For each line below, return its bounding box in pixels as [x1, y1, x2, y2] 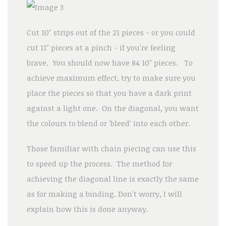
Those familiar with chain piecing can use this [26, 143, 196, 153]
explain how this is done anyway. [26, 203, 148, 214]
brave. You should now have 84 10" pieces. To [26, 57, 193, 68]
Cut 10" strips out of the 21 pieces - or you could [26, 27, 195, 37]
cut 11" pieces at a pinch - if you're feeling [26, 42, 176, 52]
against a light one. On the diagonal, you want [26, 102, 199, 113]
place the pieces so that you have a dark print [26, 87, 192, 98]
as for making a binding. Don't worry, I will [26, 188, 182, 199]
